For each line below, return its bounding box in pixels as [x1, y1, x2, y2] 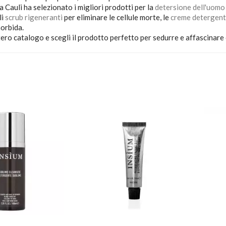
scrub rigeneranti [5, 12, 63, 22]
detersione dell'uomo [154, 2, 225, 12]
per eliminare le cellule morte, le [62, 12, 171, 22]
